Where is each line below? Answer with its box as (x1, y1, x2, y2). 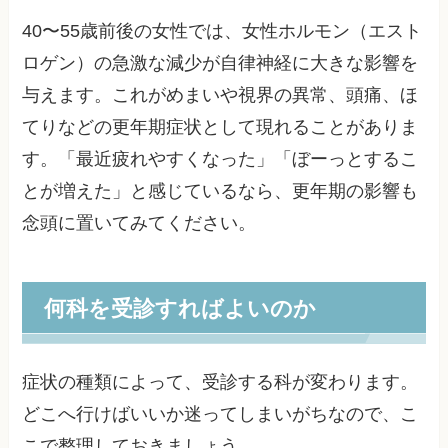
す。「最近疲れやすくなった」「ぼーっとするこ (22, 148, 419, 169)
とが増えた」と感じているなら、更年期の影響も (22, 180, 419, 201)
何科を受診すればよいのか (43, 291, 316, 323)
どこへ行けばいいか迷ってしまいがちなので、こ (22, 403, 419, 424)
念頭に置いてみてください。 (22, 212, 257, 233)
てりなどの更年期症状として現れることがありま (22, 116, 419, 137)
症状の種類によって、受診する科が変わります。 (22, 371, 419, 392)
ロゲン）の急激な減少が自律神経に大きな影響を (22, 52, 419, 73)
